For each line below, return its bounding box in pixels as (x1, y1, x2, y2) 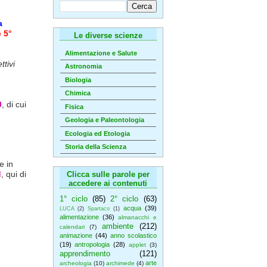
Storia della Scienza (64, 143, 126, 151)
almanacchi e (118, 214, 157, 221)
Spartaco (88, 206, 110, 212)
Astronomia (64, 63, 102, 70)
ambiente (101, 222, 133, 231)
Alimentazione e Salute (64, 49, 137, 57)
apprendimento (59, 249, 110, 258)
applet (128, 241, 146, 248)
